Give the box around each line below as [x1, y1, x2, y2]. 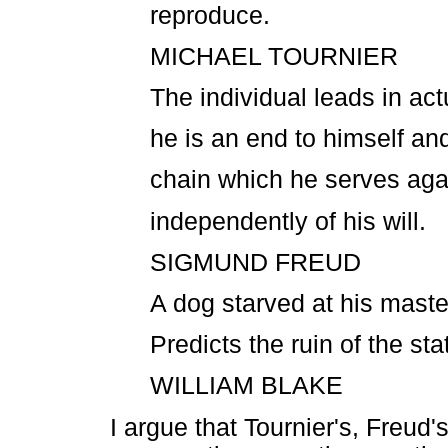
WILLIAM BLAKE [150, 372, 343, 400]
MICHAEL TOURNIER [150, 42, 398, 70]
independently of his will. [150, 207, 426, 235]
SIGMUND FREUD [150, 248, 361, 276]
